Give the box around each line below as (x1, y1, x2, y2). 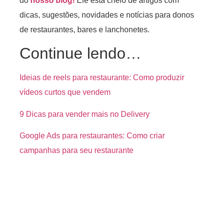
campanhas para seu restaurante (20, 146, 133, 155)
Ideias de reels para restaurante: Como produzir (20, 73, 184, 82)
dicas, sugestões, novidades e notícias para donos (20, 10, 194, 19)
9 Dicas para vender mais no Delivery (20, 109, 150, 118)
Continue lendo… (20, 44, 141, 63)
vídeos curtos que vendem (20, 88, 110, 97)
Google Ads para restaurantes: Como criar (20, 131, 165, 140)
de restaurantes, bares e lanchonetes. (20, 25, 153, 34)
